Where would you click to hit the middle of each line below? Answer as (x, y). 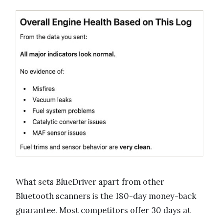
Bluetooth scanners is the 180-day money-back (106, 196)
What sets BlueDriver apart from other (90, 182)
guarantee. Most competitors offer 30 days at (103, 210)
